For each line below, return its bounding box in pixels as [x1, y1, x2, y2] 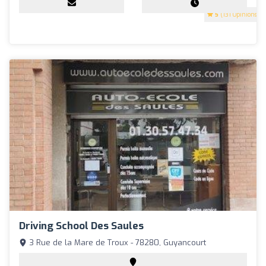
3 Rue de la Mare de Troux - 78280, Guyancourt [27, 237, 206, 248]
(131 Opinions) [218, 10, 259, 18]
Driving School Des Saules [19, 219, 144, 233]
